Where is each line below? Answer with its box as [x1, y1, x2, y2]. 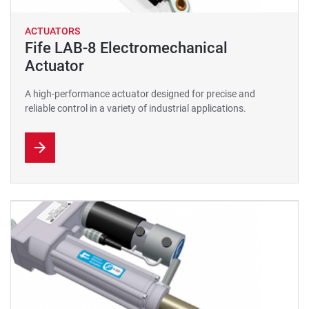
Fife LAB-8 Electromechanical [25, 39, 228, 57]
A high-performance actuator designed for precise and [25, 88, 255, 99]
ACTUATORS [25, 26, 80, 37]
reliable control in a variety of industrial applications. [25, 103, 246, 114]
